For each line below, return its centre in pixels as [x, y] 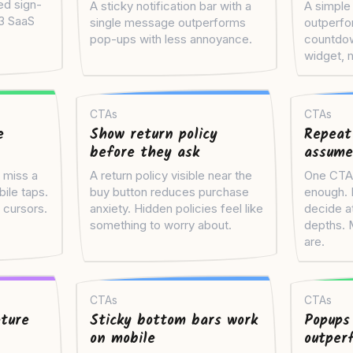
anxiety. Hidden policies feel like [176, 209]
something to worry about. [161, 225]
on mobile [123, 340]
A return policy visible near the [171, 176]
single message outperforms [168, 23]
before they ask [145, 154]
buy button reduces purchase [169, 192]
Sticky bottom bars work [174, 321]
